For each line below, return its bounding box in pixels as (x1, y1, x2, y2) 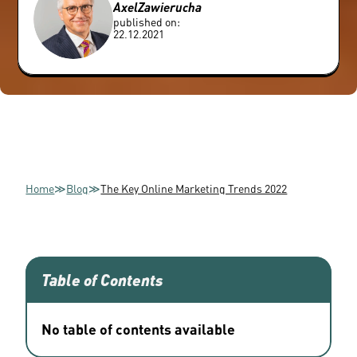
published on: (113, 14, 181, 29)
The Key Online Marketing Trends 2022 (100, 181, 288, 195)
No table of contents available (41, 320, 236, 338)
